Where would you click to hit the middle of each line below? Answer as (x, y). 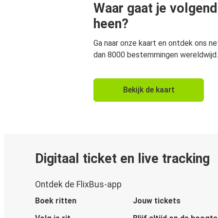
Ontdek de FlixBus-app (78, 185)
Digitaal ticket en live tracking (122, 158)
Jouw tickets (156, 201)
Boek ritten (56, 201)
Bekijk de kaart (149, 90)
